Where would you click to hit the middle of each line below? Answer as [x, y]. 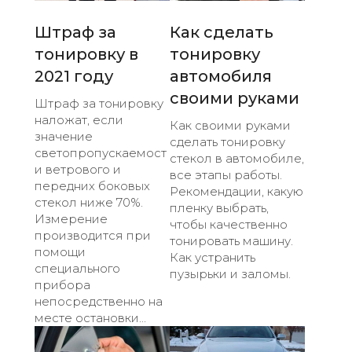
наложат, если [79, 119]
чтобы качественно [229, 224]
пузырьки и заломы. [230, 273]
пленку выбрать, [219, 207]
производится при [93, 235]
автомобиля [221, 76]
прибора [62, 284]
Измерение [71, 218]
